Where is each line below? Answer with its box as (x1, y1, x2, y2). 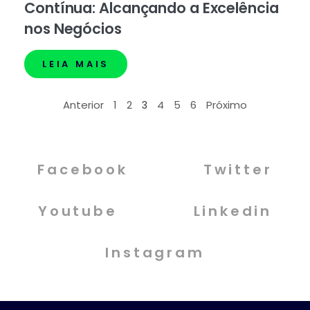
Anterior (63, 98, 104, 113)
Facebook (37, 160, 128, 180)
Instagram (105, 243, 205, 263)
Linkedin (193, 201, 272, 221)
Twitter (203, 160, 273, 180)
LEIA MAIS (42, 57, 110, 71)
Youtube (37, 201, 118, 221)
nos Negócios (24, 19, 122, 39)
